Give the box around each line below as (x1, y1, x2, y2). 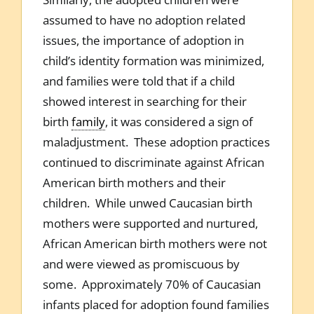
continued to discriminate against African (42, 153, 264, 170)
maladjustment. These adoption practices (42, 133, 270, 150)
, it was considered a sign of (104, 113, 253, 130)
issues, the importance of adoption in (42, 32, 244, 48)
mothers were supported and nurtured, (42, 214, 258, 231)
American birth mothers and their (42, 174, 226, 191)
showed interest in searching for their (42, 93, 247, 109)
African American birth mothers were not (42, 235, 267, 252)
